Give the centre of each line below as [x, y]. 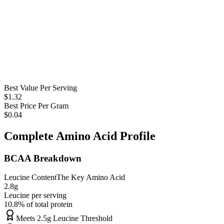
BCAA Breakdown [43, 158]
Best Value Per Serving [40, 87]
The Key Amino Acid [91, 177]
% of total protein [45, 204]
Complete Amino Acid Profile [80, 136]
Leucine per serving [35, 195]
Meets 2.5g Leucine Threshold [64, 218]
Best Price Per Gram [36, 105]
